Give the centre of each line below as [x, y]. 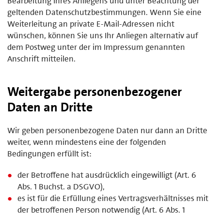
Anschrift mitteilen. [41, 58]
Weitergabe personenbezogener [94, 91]
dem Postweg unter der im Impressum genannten [96, 47]
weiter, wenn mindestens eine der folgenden [87, 142]
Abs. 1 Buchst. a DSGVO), [61, 186]
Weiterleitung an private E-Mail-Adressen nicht [91, 23]
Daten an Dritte [50, 107]
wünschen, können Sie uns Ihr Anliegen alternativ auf [103, 35]
